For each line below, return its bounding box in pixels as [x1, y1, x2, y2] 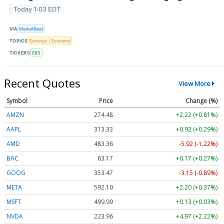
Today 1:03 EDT [13, 5, 61, 13]
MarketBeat [19, 25, 43, 31]
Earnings [29, 37, 48, 43]
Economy [51, 37, 70, 43]
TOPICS [9, 37, 28, 43]
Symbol [6, 96, 27, 105]
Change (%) [185, 96, 217, 105]
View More [178, 78, 210, 88]
